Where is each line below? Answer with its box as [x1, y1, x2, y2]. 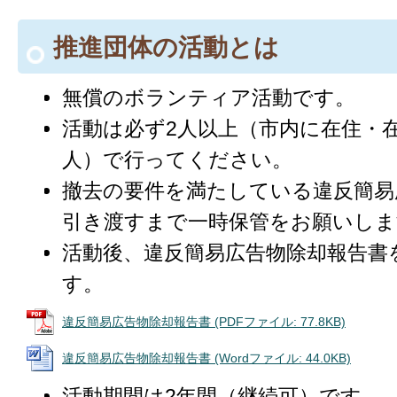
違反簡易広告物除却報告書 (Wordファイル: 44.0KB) [62, 350, 351, 365]
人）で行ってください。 [62, 147, 292, 171]
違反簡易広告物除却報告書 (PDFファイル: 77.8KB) [62, 314, 346, 329]
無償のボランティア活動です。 [62, 85, 355, 109]
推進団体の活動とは [53, 33, 279, 61]
